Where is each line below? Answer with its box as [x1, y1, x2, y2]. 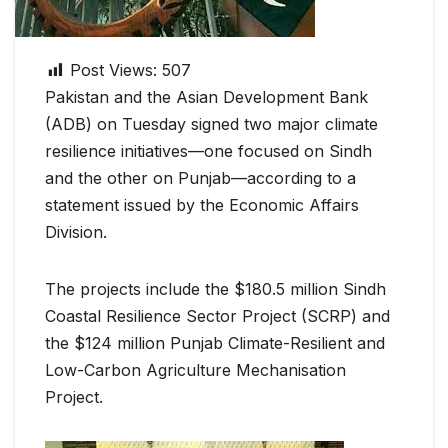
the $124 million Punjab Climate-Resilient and [45, 333, 385, 354]
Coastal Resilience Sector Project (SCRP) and [45, 306, 390, 327]
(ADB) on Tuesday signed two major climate [45, 114, 378, 135]
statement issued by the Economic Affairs [45, 195, 359, 216]
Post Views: [70, 60, 157, 81]
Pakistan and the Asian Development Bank [45, 87, 368, 108]
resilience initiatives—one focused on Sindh [45, 141, 372, 162]
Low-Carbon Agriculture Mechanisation [45, 360, 346, 381]
